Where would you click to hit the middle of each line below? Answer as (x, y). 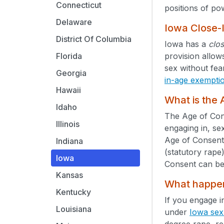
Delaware (74, 22)
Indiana (69, 141)
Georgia (71, 73)
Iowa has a (186, 44)
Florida (69, 56)
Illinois (68, 124)
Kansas (69, 175)
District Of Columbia (94, 39)
